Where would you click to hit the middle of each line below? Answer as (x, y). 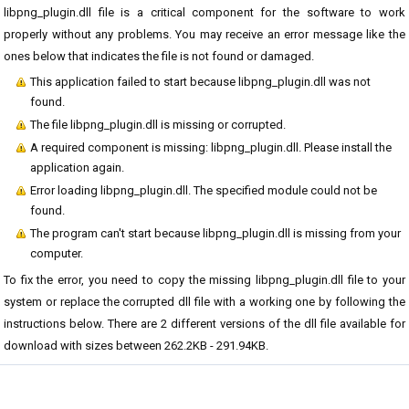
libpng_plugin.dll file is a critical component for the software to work (204, 12)
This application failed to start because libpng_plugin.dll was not (200, 82)
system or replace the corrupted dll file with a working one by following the (204, 302)
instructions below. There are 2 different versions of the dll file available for (204, 324)
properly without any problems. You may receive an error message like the (204, 34)
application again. (77, 168)
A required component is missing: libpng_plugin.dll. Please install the (211, 147)
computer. (57, 253)
